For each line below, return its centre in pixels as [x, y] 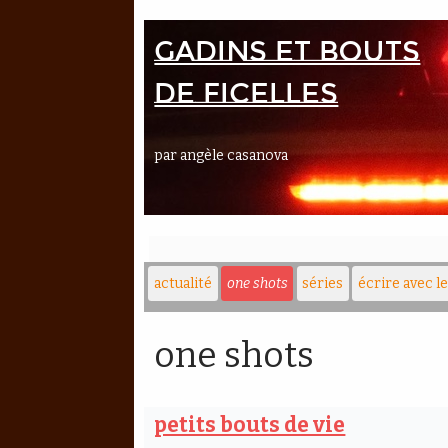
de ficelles [246, 93]
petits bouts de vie [250, 425]
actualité [183, 283]
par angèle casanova [221, 155]
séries [323, 283]
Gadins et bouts [287, 51]
